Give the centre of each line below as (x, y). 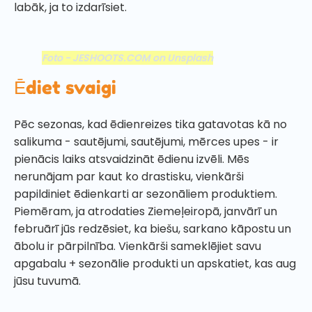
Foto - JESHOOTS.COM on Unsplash (127, 57)
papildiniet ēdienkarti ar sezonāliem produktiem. (146, 194)
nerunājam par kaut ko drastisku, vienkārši (129, 176)
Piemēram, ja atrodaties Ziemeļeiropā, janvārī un (146, 211)
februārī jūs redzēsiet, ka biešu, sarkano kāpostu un (153, 228)
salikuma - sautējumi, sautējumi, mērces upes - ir (146, 141)
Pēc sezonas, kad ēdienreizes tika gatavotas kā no (150, 124)
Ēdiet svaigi (65, 87)
